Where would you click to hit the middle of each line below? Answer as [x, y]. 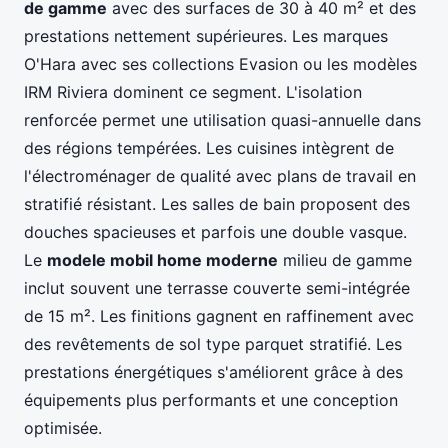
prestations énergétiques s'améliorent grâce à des [213, 371]
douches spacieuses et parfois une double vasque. [215, 231]
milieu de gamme [345, 259]
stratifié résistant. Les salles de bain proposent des [217, 203]
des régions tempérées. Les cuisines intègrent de [209, 147]
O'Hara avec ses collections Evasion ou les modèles [220, 63]
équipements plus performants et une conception [211, 399]
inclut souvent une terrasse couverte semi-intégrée [217, 287]
